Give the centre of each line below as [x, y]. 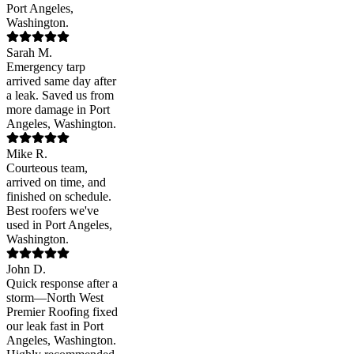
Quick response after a [62, 284]
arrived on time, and [56, 183]
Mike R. [27, 154]
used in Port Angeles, [59, 225]
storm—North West [55, 298]
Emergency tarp [46, 67]
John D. [26, 269]
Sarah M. [29, 53]
